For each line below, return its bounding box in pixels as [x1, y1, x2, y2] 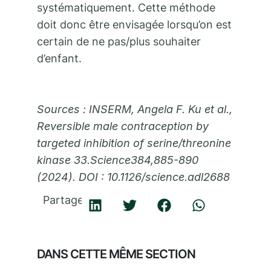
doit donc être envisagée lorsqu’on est [37, 18, 232, 31]
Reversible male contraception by [37, 120, 209, 133]
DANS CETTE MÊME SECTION [37, 247, 195, 262]
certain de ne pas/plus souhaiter [37, 35, 201, 48]
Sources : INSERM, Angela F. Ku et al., [37, 103, 232, 116]
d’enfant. [37, 52, 85, 65]
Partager [43, 194, 88, 207]
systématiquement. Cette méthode [37, 1, 215, 15]
